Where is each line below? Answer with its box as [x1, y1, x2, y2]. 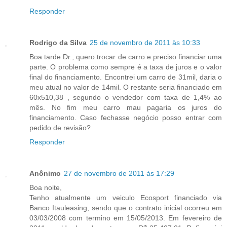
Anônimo [29, 169, 61, 177]
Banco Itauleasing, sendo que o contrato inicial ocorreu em [29, 203, 222, 212]
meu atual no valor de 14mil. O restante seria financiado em [29, 83, 222, 91]
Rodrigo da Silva [29, 38, 87, 47]
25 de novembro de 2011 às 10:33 [90, 38, 200, 47]
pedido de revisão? [29, 123, 91, 132]
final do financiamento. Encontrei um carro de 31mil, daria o [29, 72, 222, 81]
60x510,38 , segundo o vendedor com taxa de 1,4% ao [29, 93, 222, 101]
